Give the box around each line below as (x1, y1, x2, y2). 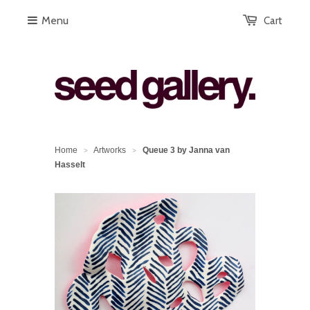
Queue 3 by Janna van (143, 145, 230, 155)
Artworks (93, 145, 126, 155)
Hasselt (55, 159, 85, 170)
